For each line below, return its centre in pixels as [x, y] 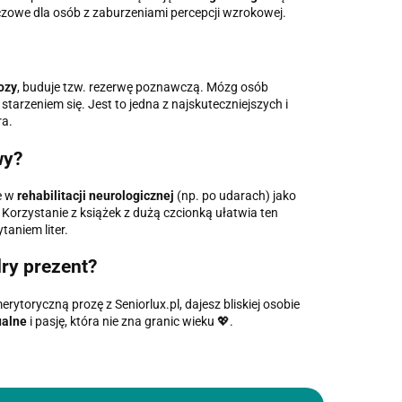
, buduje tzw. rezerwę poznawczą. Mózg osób [142, 87]
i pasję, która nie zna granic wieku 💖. [131, 321]
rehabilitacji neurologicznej [95, 195]
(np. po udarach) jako [236, 195]
